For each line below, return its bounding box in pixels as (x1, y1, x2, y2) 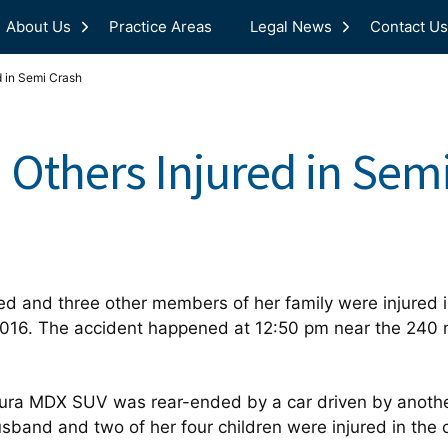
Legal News (250, 17, 332, 36)
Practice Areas (109, 17, 212, 36)
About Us (6, 17, 71, 36)
